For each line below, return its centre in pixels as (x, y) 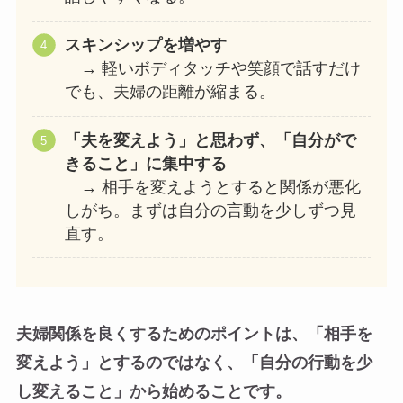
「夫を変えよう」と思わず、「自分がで (210, 141)
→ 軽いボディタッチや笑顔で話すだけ (212, 69)
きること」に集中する (145, 164)
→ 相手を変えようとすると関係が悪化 (212, 188)
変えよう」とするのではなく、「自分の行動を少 (194, 362)
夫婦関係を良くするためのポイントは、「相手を (194, 333)
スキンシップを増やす (145, 45)
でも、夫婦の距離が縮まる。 (170, 92)
